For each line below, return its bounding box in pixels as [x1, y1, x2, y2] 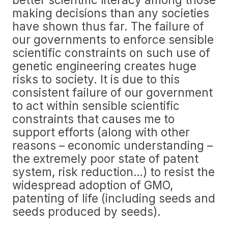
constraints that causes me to [12, 112, 175, 126]
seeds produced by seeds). [12, 205, 161, 218]
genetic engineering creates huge [12, 59, 196, 73]
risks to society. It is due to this [12, 72, 180, 86]
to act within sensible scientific [12, 99, 180, 112]
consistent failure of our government [12, 85, 213, 99]
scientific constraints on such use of [12, 46, 210, 60]
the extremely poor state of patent [12, 152, 198, 165]
